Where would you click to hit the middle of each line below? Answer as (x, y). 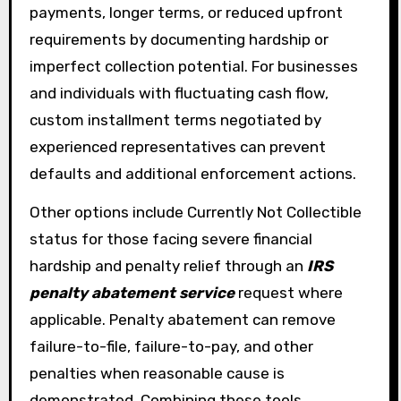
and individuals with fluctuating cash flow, (179, 93)
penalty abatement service (132, 292)
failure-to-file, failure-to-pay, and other (171, 346)
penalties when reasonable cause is (157, 373)
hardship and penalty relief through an (168, 265)
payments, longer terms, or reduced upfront (186, 12)
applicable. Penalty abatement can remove (182, 319)
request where (288, 292)
